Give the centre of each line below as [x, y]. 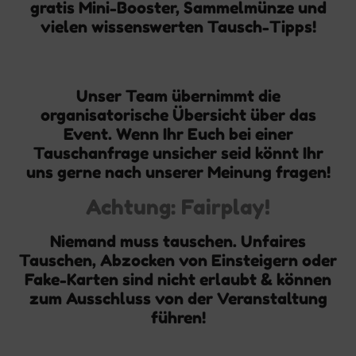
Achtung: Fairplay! [178, 207]
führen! [178, 318]
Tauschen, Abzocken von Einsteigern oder [178, 261]
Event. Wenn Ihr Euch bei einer [178, 134]
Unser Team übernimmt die [178, 96]
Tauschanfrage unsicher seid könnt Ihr [178, 153]
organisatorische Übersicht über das [178, 115]
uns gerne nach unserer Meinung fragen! [178, 172]
